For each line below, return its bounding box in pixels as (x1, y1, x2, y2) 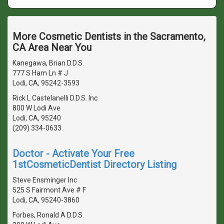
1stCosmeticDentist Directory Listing (12, 158, 176, 170)
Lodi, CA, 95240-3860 (12, 195, 79, 204)
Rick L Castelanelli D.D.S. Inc (12, 93, 97, 102)
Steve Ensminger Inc (12, 175, 77, 184)
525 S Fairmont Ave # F (12, 185, 86, 194)
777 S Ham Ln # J (12, 68, 68, 77)
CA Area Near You (12, 41, 91, 53)
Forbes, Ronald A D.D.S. (12, 210, 84, 219)
